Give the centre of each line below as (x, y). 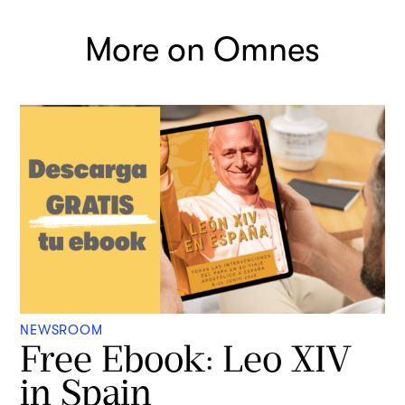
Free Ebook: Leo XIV (186, 359)
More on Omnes (202, 50)
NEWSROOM (61, 331)
